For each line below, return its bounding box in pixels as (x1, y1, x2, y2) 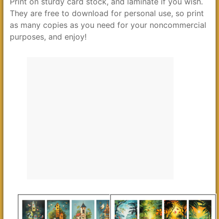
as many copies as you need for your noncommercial (9, 20, 206, 30)
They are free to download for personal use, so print (9, 8, 204, 18)
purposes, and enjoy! (9, 32, 87, 42)
